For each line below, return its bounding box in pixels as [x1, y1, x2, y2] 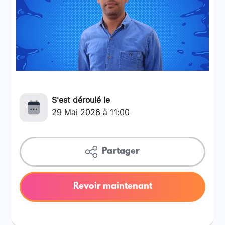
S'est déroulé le [52, 91, 110, 106]
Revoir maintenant [73, 181, 152, 192]
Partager [99, 146, 140, 157]
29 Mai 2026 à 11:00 [52, 103, 130, 119]
